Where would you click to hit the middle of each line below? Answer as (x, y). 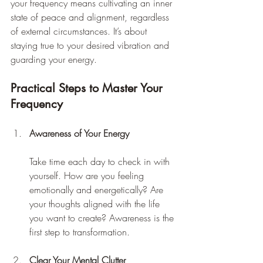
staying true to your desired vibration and (91, 45)
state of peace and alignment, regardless (91, 17)
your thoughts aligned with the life (96, 203)
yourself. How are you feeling (88, 175)
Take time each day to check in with (101, 161)
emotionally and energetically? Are (98, 189)
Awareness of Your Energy (79, 133)
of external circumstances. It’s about (80, 31)
